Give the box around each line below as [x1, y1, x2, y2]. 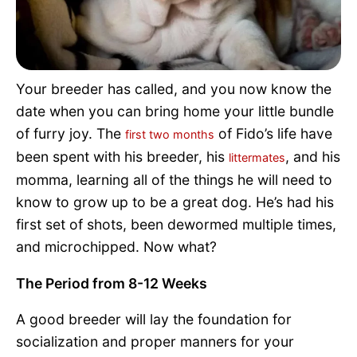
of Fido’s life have [214, 124, 332, 142]
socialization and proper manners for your [16, 333, 294, 351]
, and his [285, 147, 340, 165]
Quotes [30, 41, 73, 57]
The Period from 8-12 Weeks [16, 274, 207, 292]
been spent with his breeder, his [16, 147, 229, 165]
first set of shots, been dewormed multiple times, [16, 215, 336, 233]
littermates [229, 150, 285, 164]
